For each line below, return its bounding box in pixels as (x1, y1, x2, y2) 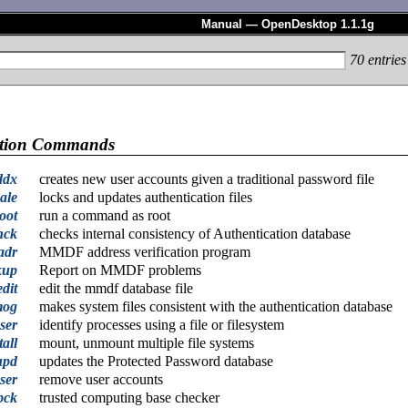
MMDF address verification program (39, 244, 250, 260)
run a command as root (39, 208, 170, 224)
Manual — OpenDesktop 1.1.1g (201, 16, 374, 31)
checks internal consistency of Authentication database (39, 226, 351, 242)
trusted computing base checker (39, 390, 219, 406)
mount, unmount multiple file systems (39, 335, 254, 352)
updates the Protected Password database (39, 353, 273, 370)
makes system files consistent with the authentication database (39, 299, 393, 315)
